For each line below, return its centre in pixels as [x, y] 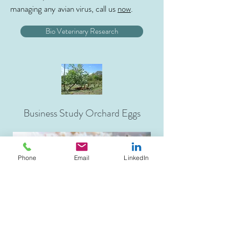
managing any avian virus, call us [64, 9]
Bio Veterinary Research [82, 31]
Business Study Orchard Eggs [82, 113]
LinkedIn [136, 157]
